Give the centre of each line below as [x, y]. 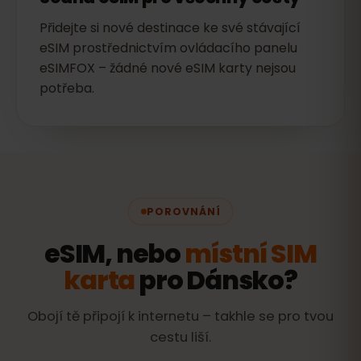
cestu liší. [180, 337]
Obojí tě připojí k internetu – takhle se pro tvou [180, 316]
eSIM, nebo [114, 253]
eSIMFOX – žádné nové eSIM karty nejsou [168, 68]
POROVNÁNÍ [183, 211]
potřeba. [67, 88]
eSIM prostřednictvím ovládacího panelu [168, 48]
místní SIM [250, 253]
